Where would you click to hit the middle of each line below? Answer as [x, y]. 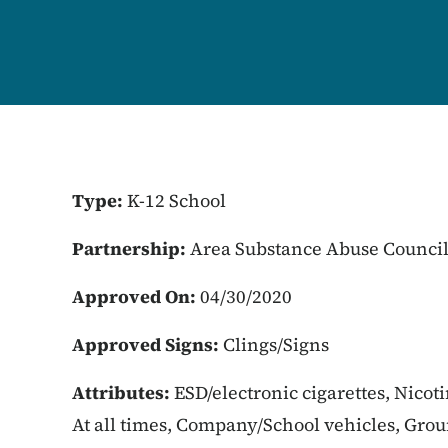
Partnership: [131, 248]
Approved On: [136, 296]
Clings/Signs [276, 344]
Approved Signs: [147, 344]
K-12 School [176, 200]
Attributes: [123, 392]
